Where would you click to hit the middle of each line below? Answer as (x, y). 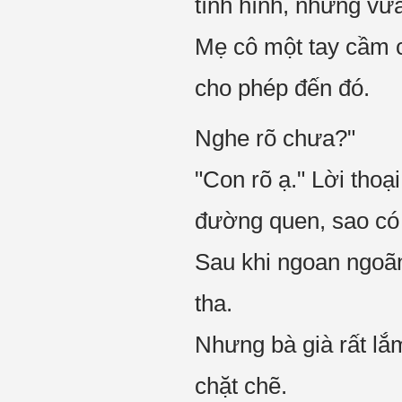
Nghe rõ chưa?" (275, 138)
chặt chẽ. (241, 386)
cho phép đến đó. (282, 88)
